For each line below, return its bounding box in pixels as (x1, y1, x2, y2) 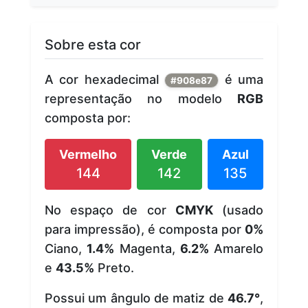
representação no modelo (45, 91, 237, 106)
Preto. (94, 260, 134, 275)
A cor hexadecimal (45, 71, 165, 87)
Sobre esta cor (45, 36, 141, 53)
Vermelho (59, 146, 118, 162)
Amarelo (208, 241, 263, 256)
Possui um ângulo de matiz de (45, 290, 228, 305)
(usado (212, 202, 264, 217)
